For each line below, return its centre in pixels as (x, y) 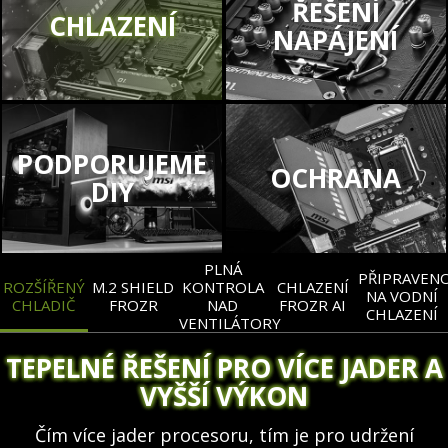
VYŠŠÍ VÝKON (224, 396)
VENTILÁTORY (230, 322)
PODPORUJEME (112, 164)
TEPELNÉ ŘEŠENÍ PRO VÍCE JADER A (224, 368)
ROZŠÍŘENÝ (43, 286)
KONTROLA (222, 286)
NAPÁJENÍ (336, 39)
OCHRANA (336, 178)
